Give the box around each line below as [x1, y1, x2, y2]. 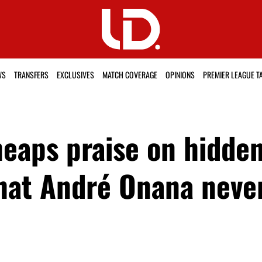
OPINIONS [165, 68, 195, 81]
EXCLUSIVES [56, 68, 94, 81]
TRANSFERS [13, 68, 49, 81]
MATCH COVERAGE [102, 68, 157, 81]
